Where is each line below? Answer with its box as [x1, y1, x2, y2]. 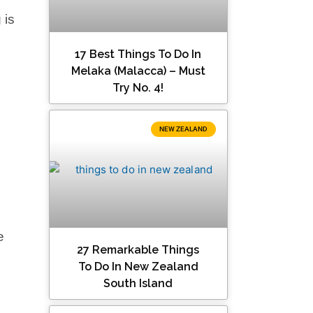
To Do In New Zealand [78, 260, 198, 274]
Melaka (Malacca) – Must [71, 64, 205, 78]
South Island [103, 277, 173, 291]
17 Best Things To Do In [75, 48, 202, 61]
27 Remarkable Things [77, 243, 200, 257]
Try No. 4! [112, 81, 164, 95]
